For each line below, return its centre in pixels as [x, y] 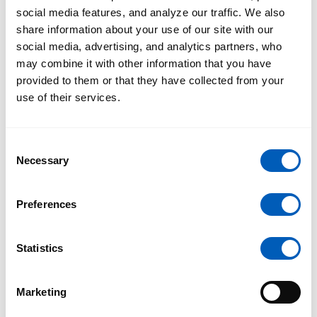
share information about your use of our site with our [145, 29]
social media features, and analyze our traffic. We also [151, 12]
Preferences [47, 204]
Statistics [40, 248]
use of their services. [68, 97]
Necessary [42, 160]
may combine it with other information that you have [144, 63]
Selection [27, 163]
